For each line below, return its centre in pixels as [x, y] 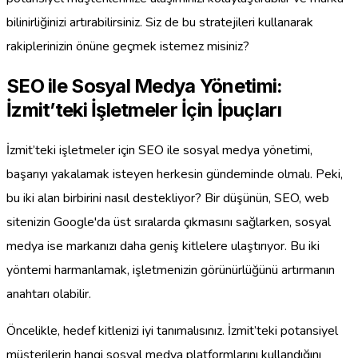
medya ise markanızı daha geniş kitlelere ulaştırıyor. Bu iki [163, 246]
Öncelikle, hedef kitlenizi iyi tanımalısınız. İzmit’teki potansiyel [172, 330]
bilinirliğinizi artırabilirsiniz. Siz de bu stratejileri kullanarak [160, 22]
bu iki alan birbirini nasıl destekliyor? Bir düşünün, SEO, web [168, 198]
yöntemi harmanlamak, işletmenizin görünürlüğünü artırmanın [171, 270]
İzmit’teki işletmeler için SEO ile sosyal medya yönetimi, [159, 150]
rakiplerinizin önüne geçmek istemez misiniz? [128, 46]
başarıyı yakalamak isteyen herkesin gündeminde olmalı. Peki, [175, 174]
